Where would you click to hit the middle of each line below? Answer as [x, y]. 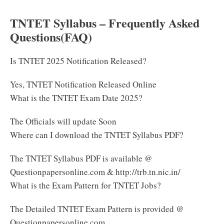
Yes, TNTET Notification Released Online [83, 84]
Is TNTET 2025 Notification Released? [78, 60]
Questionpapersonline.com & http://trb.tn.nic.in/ [95, 171]
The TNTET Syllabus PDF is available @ [81, 158]
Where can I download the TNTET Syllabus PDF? [97, 134]
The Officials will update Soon [63, 121]
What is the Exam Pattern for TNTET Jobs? [85, 185]
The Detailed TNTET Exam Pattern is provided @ [97, 208]
